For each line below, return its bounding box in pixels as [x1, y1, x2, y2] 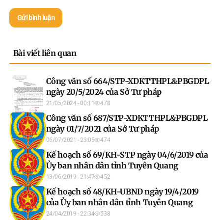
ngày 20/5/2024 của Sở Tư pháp [46, 86, 162, 97]
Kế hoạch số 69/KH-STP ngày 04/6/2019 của [46, 149, 208, 160]
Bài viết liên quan [13, 48, 77, 58]
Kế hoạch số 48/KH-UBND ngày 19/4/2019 [46, 186, 199, 196]
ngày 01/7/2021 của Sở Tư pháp [46, 123, 160, 134]
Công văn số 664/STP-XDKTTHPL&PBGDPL [46, 76, 209, 86]
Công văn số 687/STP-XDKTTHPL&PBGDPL [46, 112, 208, 123]
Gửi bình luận [17, 13, 55, 22]
